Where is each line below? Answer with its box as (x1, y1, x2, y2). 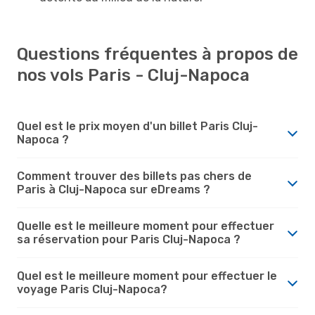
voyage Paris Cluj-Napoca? (17, 282, 167, 296)
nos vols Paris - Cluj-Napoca (17, 65, 250, 85)
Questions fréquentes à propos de (17, 44, 298, 64)
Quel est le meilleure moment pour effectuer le (17, 269, 277, 283)
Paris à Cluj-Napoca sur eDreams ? (17, 182, 210, 196)
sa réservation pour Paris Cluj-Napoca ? (17, 232, 240, 246)
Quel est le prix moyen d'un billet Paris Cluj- (17, 119, 258, 133)
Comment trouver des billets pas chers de (17, 169, 252, 183)
